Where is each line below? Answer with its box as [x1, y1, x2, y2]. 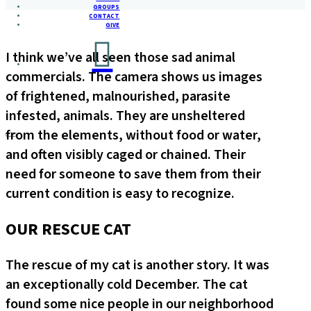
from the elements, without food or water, [6, 126, 261, 146]
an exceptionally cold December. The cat [6, 275, 248, 295]
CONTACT [89, 11, 120, 21]
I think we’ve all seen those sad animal [6, 48, 235, 68]
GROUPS [93, 2, 120, 12]
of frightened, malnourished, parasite [6, 87, 230, 107]
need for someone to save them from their [6, 165, 261, 185]
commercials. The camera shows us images [6, 67, 262, 87]
